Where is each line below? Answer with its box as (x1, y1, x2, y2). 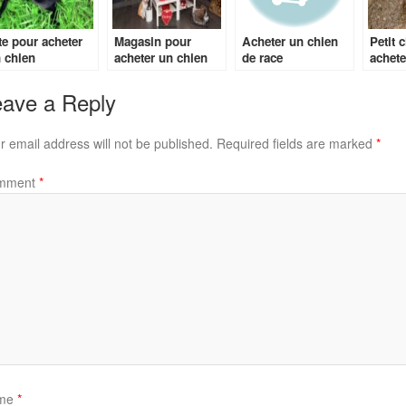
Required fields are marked (216, 134, 376, 152)
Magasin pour (113, 33, 191, 50)
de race (241, 49, 283, 66)
